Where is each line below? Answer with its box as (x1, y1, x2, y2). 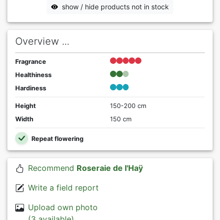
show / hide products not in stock (62, 2, 169, 11)
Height (15, 102, 36, 110)
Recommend (27, 163, 77, 173)
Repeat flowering (29, 135, 83, 142)
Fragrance (15, 57, 46, 65)
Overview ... (15, 35, 69, 47)
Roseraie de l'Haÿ (76, 163, 143, 173)
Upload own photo (27, 202, 98, 213)
